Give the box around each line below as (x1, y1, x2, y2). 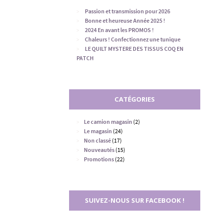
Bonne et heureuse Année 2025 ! (85, 17, 166, 25)
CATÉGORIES (114, 95, 155, 104)
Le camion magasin (84, 118, 133, 126)
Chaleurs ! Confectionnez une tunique (85, 36, 181, 43)
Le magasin (84, 127, 112, 135)
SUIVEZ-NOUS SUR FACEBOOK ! (85, 196, 184, 205)
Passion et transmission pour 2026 (85, 7, 171, 15)
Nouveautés (84, 146, 115, 154)
